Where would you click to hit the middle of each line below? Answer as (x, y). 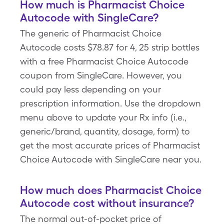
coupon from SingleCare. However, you (101, 75)
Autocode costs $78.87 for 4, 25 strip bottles (110, 47)
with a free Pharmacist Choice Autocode (104, 61)
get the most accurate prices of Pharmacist (110, 145)
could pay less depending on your (90, 89)
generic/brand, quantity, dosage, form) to (105, 131)
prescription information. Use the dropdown (110, 103)
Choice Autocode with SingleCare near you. (111, 159)
